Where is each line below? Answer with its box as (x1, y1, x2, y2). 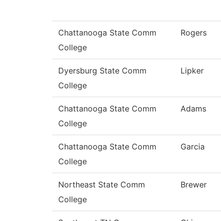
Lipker (181, 66, 204, 76)
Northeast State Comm (58, 180, 145, 190)
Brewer (181, 180, 207, 190)
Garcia (181, 142, 205, 152)
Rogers (181, 28, 207, 38)
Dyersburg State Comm (58, 66, 147, 76)
